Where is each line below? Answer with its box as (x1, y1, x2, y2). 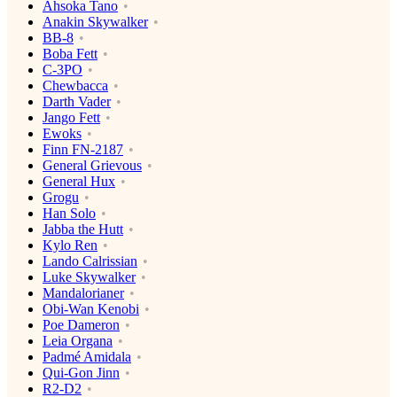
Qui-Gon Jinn (43, 365, 120, 381)
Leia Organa (43, 333, 113, 349)
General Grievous (43, 158, 142, 174)
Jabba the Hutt (43, 222, 123, 237)
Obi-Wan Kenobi (43, 301, 139, 317)
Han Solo (43, 206, 96, 222)
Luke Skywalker (43, 269, 136, 285)
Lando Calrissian (43, 253, 137, 269)
